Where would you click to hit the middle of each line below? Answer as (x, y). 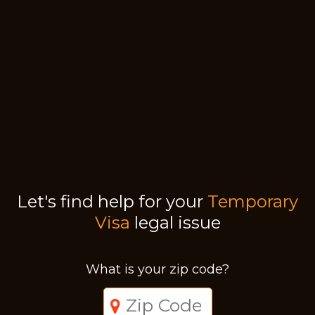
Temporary (253, 201)
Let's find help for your (112, 201)
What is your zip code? (157, 269)
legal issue (175, 223)
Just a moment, (157, 288)
